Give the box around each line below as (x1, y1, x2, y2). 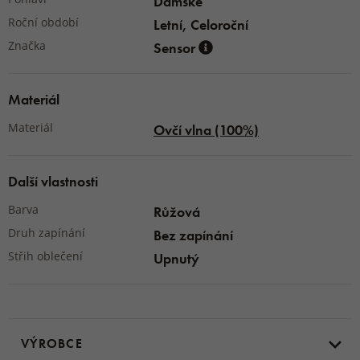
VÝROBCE (21, 335, 83, 352)
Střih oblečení (8, 248, 83, 264)
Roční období (8, 14, 79, 30)
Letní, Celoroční (153, 15, 248, 34)
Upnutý (153, 249, 199, 268)
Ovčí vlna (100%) (153, 121, 259, 139)
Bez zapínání (153, 226, 233, 244)
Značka (8, 38, 46, 53)
